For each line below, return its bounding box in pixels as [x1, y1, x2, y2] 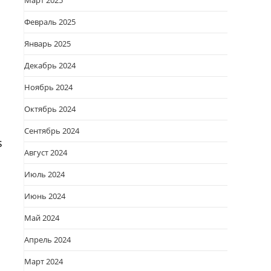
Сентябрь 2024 [24, 125, 79, 136]
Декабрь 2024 [24, 60, 76, 71]
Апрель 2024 [24, 234, 71, 245]
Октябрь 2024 [24, 103, 76, 114]
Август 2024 [24, 147, 67, 158]
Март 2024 [24, 256, 63, 267]
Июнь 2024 [24, 191, 65, 201]
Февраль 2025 [24, 16, 76, 27]
